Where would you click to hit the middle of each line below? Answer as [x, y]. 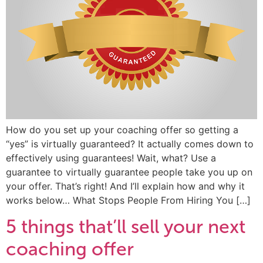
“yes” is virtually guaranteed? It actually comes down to [130, 144]
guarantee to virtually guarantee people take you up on [129, 172]
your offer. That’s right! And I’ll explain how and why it [125, 186]
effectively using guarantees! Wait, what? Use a [111, 158]
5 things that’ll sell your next [126, 227]
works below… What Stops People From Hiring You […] [128, 200]
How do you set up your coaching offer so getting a [122, 130]
